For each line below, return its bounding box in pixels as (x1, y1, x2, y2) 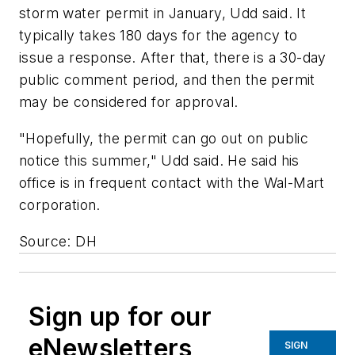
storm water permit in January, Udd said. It (19, 5, 307, 22)
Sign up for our (29, 300, 212, 332)
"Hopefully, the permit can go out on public (19, 129, 309, 147)
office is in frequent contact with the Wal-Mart (19, 174, 325, 191)
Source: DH (19, 232, 97, 250)
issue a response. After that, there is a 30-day (19, 49, 326, 67)
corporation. (19, 196, 101, 213)
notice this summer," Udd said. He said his (19, 151, 300, 169)
